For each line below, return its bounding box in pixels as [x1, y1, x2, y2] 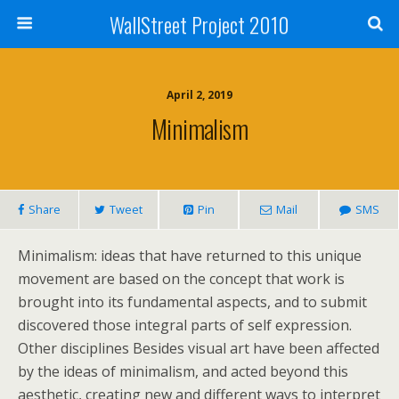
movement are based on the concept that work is [18, 269, 345, 289]
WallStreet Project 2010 [110, 8, 289, 40]
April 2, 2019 [167, 87, 232, 102]
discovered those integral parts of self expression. [18, 315, 352, 335]
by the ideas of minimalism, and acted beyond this [18, 362, 348, 381]
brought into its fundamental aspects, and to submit [18, 292, 367, 312]
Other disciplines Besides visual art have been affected [18, 338, 379, 358]
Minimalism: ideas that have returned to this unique [18, 246, 362, 265]
